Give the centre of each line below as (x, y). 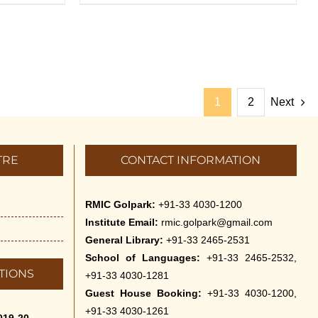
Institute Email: (121, 222)
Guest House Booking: (143, 293)
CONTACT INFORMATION (191, 160)
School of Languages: (146, 258)
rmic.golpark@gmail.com (216, 222)
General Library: (124, 240)
